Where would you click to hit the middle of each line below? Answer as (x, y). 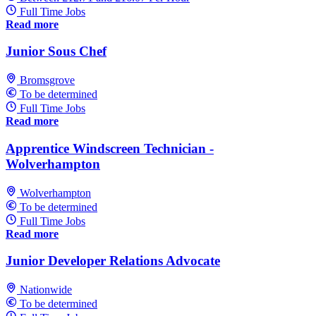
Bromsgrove (47, 80)
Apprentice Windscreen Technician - (110, 148)
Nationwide (46, 289)
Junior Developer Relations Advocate (113, 261)
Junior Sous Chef (56, 51)
